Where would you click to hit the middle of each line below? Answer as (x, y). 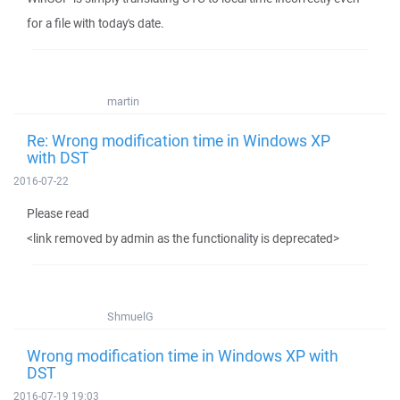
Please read (58, 213)
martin (123, 101)
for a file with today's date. (96, 23)
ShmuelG (130, 317)
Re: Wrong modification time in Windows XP (179, 140)
